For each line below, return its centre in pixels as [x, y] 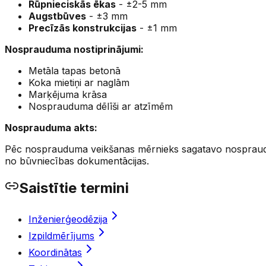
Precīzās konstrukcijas [83, 28]
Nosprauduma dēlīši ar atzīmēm [101, 106]
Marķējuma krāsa [68, 94]
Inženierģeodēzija [68, 219]
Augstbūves [57, 16]
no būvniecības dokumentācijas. [77, 161]
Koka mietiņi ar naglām [79, 82]
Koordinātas [55, 252]
